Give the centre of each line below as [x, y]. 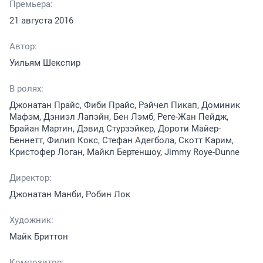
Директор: [31, 178]
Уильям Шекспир [45, 63]
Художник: [31, 220]
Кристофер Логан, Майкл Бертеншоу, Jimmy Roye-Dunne [124, 152]
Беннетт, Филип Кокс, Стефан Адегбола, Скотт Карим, [122, 140]
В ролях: [26, 88]
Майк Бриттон [39, 236]
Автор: [23, 46]
